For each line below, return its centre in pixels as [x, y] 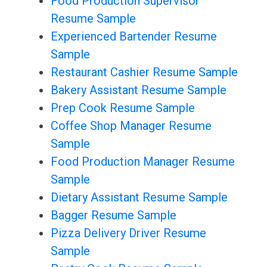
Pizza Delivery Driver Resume [128, 233]
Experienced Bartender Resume [133, 37]
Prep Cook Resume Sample [122, 108]
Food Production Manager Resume [142, 162]
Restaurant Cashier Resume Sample [144, 72]
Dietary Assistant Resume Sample [139, 198]
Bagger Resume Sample [113, 215]
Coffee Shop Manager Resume [131, 126]
